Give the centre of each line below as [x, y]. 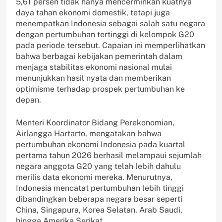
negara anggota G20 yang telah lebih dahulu [98, 166]
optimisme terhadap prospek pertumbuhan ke [100, 89]
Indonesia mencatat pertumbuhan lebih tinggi [100, 188]
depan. [28, 100]
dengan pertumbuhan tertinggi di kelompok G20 [105, 34]
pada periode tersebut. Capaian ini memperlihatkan [111, 45]
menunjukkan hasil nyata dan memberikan [93, 78]
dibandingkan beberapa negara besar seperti [99, 199]
